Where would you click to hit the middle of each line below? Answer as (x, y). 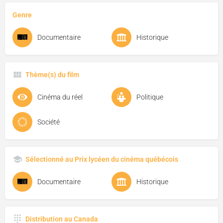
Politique (150, 97)
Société (49, 122)
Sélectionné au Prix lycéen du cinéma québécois (102, 159)
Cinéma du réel (60, 97)
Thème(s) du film (52, 74)
